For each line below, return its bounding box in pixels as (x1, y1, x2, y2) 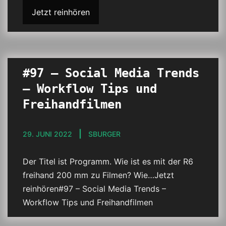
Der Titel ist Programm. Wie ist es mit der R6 (23, 156, 193, 166)
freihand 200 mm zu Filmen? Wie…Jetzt (23, 170, 174, 180)
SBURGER (88, 130, 121, 138)
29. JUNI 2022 (23, 130, 72, 138)
